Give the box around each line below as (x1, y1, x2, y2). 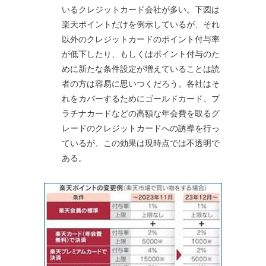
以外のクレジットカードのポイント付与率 (62, 33, 220, 44)
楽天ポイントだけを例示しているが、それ (62, 18, 220, 29)
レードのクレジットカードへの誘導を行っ (62, 122, 220, 133)
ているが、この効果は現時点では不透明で (62, 137, 220, 148)
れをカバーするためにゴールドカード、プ (62, 93, 220, 103)
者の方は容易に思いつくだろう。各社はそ (62, 78, 220, 88)
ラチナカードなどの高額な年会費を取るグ (62, 107, 220, 118)
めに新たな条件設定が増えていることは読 (62, 63, 220, 74)
